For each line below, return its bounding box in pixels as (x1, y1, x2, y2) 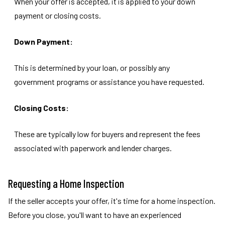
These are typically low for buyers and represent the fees (14, 129, 200, 139)
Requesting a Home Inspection (8, 177, 124, 190)
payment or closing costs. (14, 11, 101, 20)
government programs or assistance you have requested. (14, 77, 204, 86)
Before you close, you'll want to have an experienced (8, 210, 181, 219)
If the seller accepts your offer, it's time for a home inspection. (8, 196, 215, 205)
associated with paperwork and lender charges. (14, 143, 172, 153)
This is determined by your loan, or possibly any (14, 63, 170, 72)
